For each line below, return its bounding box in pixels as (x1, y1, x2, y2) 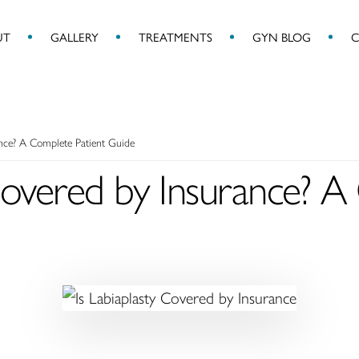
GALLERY (50, 27, 99, 45)
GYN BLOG (252, 27, 311, 45)
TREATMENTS (138, 27, 212, 45)
